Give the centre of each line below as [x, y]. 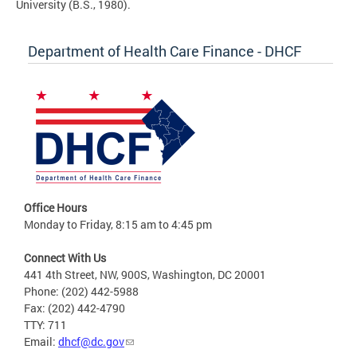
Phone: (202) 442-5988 [81, 292]
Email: [41, 342]
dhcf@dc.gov [91, 342]
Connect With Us [65, 258]
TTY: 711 [45, 325]
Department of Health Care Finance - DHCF [165, 51]
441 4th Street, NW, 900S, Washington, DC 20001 [145, 275]
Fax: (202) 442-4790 [75, 308]
